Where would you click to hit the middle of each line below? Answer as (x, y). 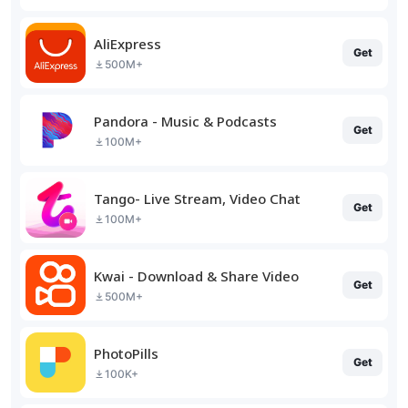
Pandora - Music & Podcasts (185, 121)
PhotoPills (126, 353)
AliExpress (127, 43)
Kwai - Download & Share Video (196, 275)
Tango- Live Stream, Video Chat (197, 198)
